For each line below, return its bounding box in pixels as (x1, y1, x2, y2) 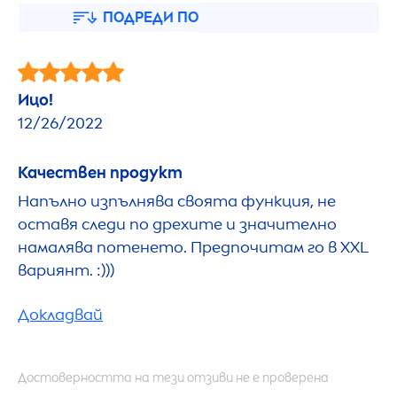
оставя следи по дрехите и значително (18, 214, 337, 234)
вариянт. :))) (18, 260, 115, 280)
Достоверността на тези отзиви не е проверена (18, 370, 329, 385)
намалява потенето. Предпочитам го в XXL (18, 237, 368, 257)
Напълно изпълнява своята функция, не (18, 191, 336, 211)
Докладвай (18, 304, 103, 324)
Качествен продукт (18, 162, 183, 183)
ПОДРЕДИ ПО (103, 9, 198, 27)
